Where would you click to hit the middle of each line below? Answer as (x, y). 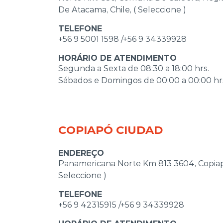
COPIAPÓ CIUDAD (111, 130)
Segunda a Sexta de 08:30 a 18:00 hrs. (134, 68)
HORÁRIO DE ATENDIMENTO (117, 58)
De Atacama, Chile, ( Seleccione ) (122, 9)
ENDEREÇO (81, 153)
